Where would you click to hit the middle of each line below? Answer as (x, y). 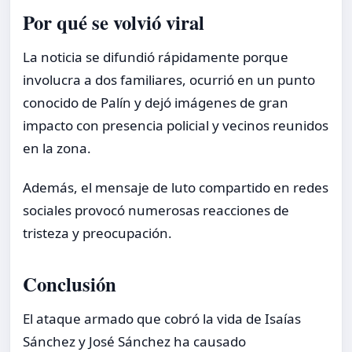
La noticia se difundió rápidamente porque (156, 57)
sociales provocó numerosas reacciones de (156, 211)
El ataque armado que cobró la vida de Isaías (162, 318)
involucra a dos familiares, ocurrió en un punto (169, 79)
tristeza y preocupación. (97, 233)
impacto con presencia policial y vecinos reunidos (176, 125)
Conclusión (70, 283)
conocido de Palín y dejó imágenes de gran (156, 102)
